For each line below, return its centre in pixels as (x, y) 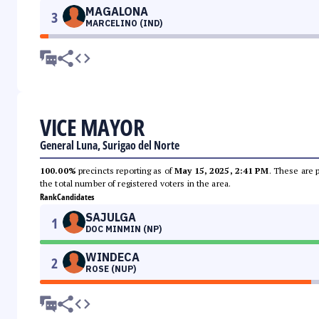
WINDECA (113, 257)
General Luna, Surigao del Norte (110, 146)
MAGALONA (117, 12)
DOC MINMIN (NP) (124, 229)
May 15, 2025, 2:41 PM (222, 171)
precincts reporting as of (125, 171)
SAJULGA (111, 218)
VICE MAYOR (92, 127)
